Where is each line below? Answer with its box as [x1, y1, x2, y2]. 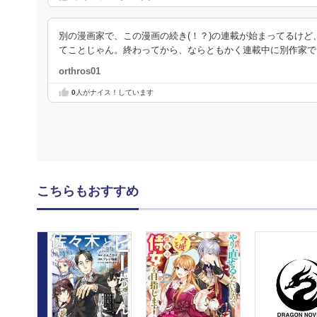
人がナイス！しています [76, 88, 154, 96]
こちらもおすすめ [37, 183, 139, 198]
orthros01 [59, 66, 100, 76]
